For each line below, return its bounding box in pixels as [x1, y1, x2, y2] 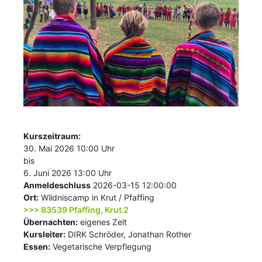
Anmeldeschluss [23, 180, 91, 191]
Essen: [23, 242, 50, 252]
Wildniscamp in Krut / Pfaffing [39, 192, 154, 203]
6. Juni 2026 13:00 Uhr [23, 168, 112, 178]
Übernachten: [23, 217, 78, 227]
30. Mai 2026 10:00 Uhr [23, 143, 115, 154]
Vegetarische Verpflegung [50, 242, 151, 252]
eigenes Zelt [78, 217, 127, 227]
